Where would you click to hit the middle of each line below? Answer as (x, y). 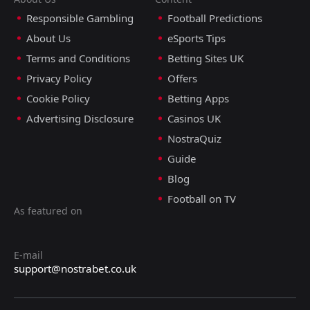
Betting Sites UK (206, 58)
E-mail (28, 255)
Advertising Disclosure (80, 118)
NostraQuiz (194, 138)
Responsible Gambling (80, 18)
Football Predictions (215, 18)
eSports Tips (197, 38)
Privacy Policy (59, 78)
